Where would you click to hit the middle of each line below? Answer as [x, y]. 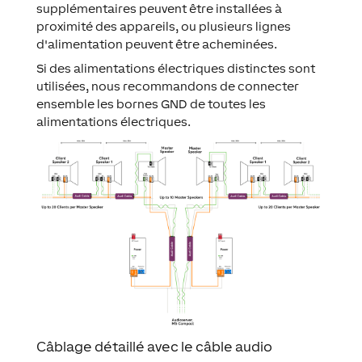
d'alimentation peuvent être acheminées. [156, 44]
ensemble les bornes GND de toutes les [151, 103]
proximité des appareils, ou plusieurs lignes [163, 26]
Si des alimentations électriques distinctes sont [175, 68]
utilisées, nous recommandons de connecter [167, 86]
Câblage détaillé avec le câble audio [154, 346]
